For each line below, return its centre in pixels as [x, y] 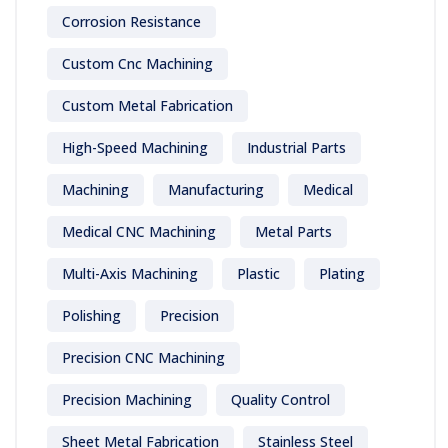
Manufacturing [216, 189]
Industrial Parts [296, 147]
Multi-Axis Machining [130, 273]
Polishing [91, 315]
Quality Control [280, 399]
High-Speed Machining [135, 147]
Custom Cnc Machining [137, 63]
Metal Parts [293, 231]
